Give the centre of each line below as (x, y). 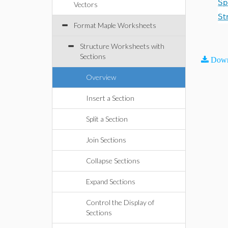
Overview (101, 77)
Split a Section (107, 119)
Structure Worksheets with (122, 46)
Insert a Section (110, 98)
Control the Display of (120, 202)
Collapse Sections (113, 161)
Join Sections (106, 140)
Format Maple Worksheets (115, 25)
